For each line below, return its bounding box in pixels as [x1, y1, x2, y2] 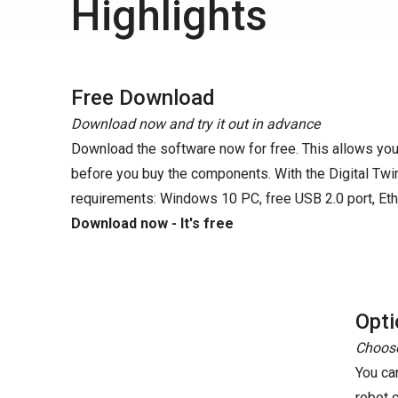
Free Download [71, 85, 215, 110]
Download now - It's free [71, 215, 234, 232]
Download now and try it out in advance [71, 115, 320, 132]
